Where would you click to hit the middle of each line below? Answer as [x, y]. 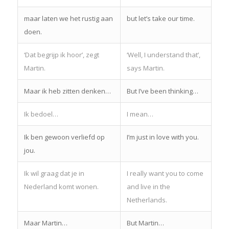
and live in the [148, 186]
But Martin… [145, 223]
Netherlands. [147, 200]
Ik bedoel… [41, 114]
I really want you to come [165, 173]
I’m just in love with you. [163, 137]
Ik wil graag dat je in [54, 173]
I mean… [140, 114]
